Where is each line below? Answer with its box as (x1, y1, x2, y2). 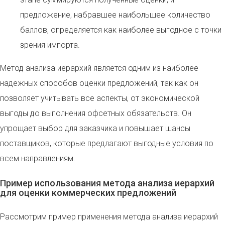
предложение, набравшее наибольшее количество (20, 10, 210, 20)
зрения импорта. (20, 40, 80, 50)
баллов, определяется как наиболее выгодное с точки (20, 25, 221, 35)
